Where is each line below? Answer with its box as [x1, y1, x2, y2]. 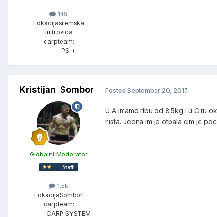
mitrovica [45, 28, 73, 36]
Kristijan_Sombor [19, 84, 94, 95]
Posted [105, 86, 127, 94]
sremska [58, 19, 84, 27]
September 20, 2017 [127, 86, 188, 94]
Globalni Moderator [30, 150, 88, 158]
